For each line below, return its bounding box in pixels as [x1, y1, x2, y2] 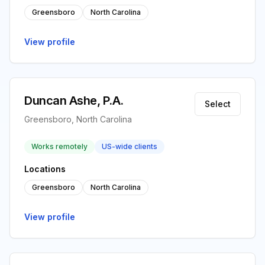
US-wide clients [102, 142, 157, 151]
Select [205, 99, 231, 109]
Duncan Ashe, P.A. [24, 93, 124, 108]
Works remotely [31, 142, 88, 151]
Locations [24, 164, 66, 174]
